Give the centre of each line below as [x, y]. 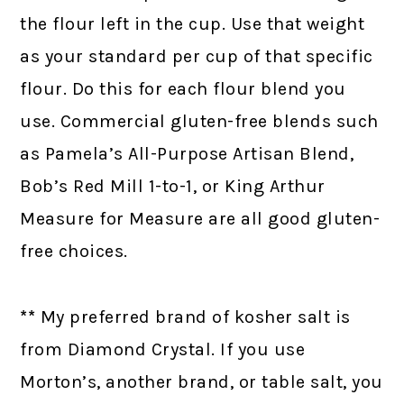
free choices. [74, 252]
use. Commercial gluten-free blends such [199, 122]
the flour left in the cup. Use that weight [193, 24]
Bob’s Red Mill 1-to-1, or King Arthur [173, 187]
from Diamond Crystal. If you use [163, 350]
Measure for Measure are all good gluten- [200, 219]
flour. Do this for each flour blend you [183, 89]
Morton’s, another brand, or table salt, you [202, 382]
